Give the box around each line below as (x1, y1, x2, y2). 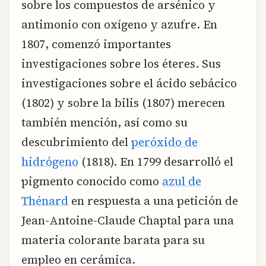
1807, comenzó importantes (21, 36, 171, 52)
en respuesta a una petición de (68, 192, 238, 208)
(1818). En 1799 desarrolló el (78, 153, 233, 169)
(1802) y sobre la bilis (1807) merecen (21, 94, 225, 110)
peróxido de (131, 134, 198, 150)
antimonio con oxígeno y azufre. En (21, 16, 217, 32)
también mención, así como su (21, 114, 188, 130)
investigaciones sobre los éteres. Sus (21, 55, 221, 71)
